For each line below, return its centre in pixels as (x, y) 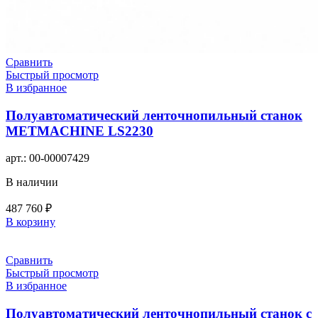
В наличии (32, 182)
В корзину (31, 222)
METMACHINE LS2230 (79, 131)
